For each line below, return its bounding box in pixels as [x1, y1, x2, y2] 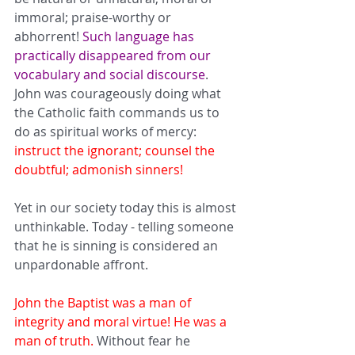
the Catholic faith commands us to [14, 103, 223, 121]
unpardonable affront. [14, 255, 151, 273]
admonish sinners [72, 160, 180, 178]
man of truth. [14, 331, 94, 349]
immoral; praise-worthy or [14, 8, 174, 26]
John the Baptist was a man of [14, 293, 194, 311]
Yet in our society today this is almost [14, 198, 239, 216]
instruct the [14, 141, 87, 159]
